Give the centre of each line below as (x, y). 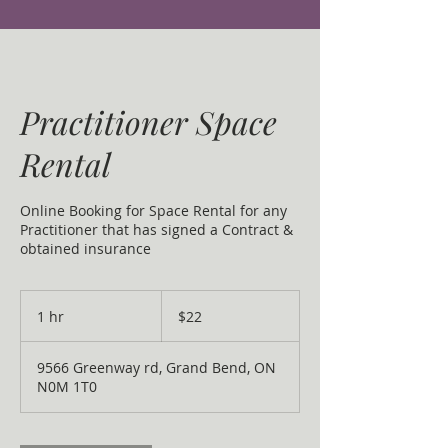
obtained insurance (85, 248)
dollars (176, 318)
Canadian (184, 307)
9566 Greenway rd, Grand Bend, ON (156, 367)
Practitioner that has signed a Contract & (156, 229)
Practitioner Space (148, 121)
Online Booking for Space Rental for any (153, 210)
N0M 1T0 (67, 386)
